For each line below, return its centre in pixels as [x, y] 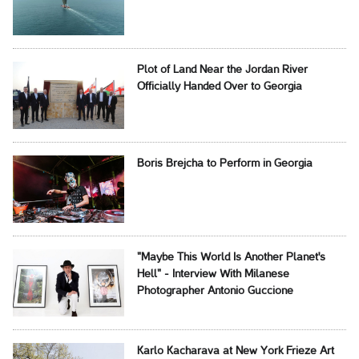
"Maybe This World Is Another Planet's [231, 258]
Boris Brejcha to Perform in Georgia [224, 164]
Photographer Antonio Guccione [215, 292]
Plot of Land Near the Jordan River [222, 71]
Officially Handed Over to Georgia [219, 87]
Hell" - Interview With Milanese [213, 275]
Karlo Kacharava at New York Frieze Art [235, 352]
